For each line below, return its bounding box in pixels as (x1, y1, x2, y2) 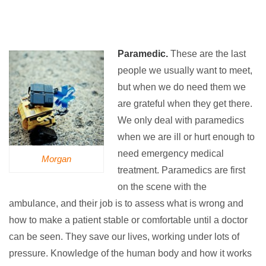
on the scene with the (117, 182, 207, 192)
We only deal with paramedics (117, 115, 244, 126)
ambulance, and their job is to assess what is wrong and (9, 198, 243, 209)
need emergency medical (117, 148, 224, 159)
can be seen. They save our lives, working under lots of (9, 232, 239, 242)
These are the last (167, 49, 246, 59)
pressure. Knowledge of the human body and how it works (9, 248, 252, 259)
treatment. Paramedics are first (117, 165, 245, 176)
